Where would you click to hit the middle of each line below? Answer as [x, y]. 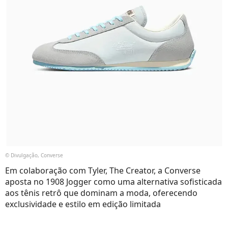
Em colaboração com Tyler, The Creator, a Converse [103, 170]
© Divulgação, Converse [34, 155]
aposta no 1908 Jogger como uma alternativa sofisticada [113, 181]
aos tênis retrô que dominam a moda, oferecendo [101, 193]
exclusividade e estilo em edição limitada [83, 204]
